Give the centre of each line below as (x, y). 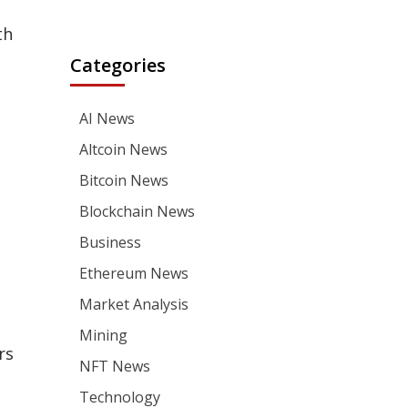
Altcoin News (124, 149)
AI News (107, 118)
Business (111, 242)
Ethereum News (134, 273)
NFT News (115, 366)
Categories (118, 65)
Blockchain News (138, 211)
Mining (104, 335)
